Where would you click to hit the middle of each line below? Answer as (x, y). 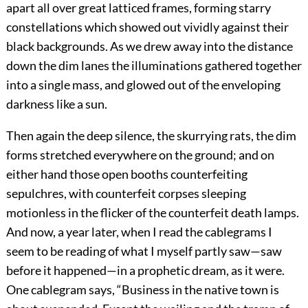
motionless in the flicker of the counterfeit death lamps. (152, 213)
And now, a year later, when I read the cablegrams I (139, 232)
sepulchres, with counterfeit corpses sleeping (126, 194)
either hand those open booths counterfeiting (126, 174)
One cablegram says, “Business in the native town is (142, 290)
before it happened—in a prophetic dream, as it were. (145, 271)
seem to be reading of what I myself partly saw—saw (144, 251)
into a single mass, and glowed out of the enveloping (143, 85)
